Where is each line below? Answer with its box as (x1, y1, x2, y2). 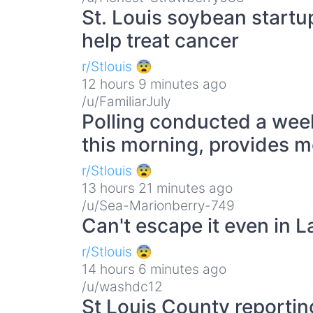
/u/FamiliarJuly (82, 92, 170, 110)
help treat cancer (82, 28, 239, 52)
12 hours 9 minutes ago (82, 75, 226, 92)
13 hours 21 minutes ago (82, 179, 233, 196)
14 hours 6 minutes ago (82, 260, 226, 277)
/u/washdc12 (82, 277, 163, 295)
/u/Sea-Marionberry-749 (82, 196, 235, 214)
